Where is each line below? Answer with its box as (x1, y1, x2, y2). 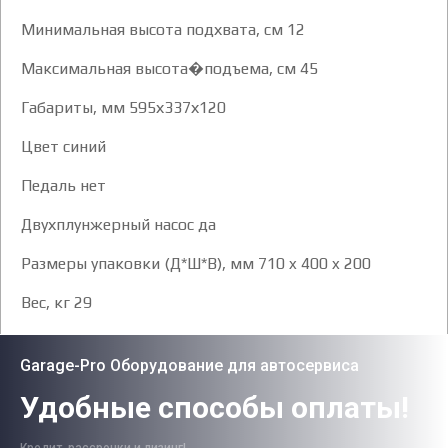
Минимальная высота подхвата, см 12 (21, 19, 305, 39)
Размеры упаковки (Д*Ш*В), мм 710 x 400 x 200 (21, 253, 371, 273)
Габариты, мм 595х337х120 (21, 97, 226, 117)
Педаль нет (21, 175, 106, 195)
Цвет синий (21, 136, 106, 156)
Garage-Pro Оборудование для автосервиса (20, 355, 359, 375)
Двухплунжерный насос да (21, 214, 216, 234)
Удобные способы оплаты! (20, 389, 409, 425)
